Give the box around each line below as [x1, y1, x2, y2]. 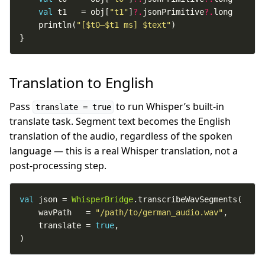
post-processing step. [9, 159, 106, 172]
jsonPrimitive [143, 7, 204, 17]
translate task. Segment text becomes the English [9, 115, 231, 128]
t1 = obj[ [53, 7, 109, 17]
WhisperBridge [72, 195, 133, 204]
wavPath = [20, 208, 95, 217]
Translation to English [9, 73, 154, 92]
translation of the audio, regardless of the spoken [9, 130, 232, 143]
